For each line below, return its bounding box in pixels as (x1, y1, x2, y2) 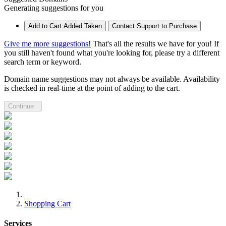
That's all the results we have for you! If (93, 39, 219, 48)
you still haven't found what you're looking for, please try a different (4, 48, 219, 57)
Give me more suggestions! (4, 39, 91, 48)
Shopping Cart (24, 199, 71, 208)
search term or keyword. (4, 57, 81, 66)
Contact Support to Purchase (112, 22, 197, 30)
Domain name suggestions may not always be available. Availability (4, 74, 220, 83)
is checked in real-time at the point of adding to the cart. (4, 83, 180, 92)
